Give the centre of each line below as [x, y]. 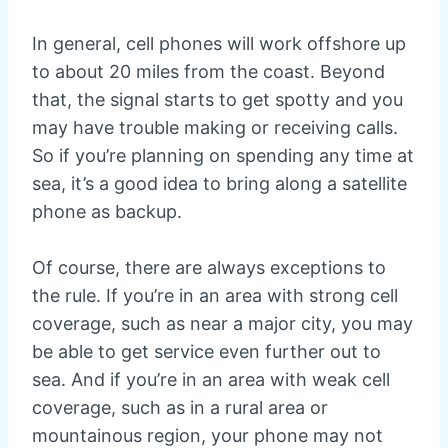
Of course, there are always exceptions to [209, 268]
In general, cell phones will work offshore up [219, 44]
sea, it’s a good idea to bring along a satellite [219, 184]
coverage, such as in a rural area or [180, 408]
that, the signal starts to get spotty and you [217, 100]
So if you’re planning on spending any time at [223, 156]
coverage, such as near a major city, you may [222, 324]
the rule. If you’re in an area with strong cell [215, 296]
